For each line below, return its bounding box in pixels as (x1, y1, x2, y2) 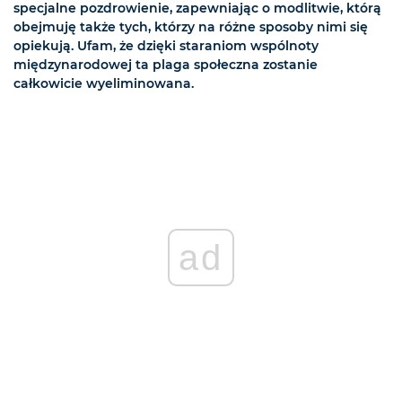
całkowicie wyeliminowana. (13, 75, 194, 92)
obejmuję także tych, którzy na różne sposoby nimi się (13, 19, 368, 36)
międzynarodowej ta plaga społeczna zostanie (13, 57, 318, 74)
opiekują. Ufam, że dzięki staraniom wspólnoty (13, 38, 319, 55)
